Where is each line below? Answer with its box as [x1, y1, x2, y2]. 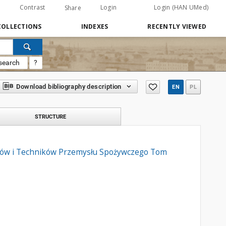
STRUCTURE [35, 113, 66, 120]
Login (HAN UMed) [154, 3, 208, 12]
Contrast [19, 3, 45, 12]
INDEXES [81, 22, 108, 31]
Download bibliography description [16, 83, 122, 90]
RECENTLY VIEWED [147, 22, 206, 31]
